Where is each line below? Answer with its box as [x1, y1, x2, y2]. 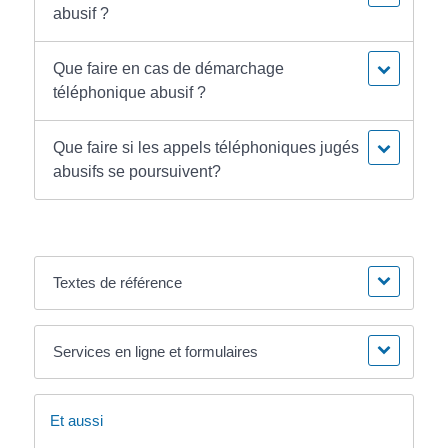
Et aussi [49, 412, 103, 430]
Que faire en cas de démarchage [53, 60, 285, 78]
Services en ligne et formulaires [53, 343, 259, 361]
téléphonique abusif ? [53, 84, 207, 102]
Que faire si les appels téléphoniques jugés [53, 139, 360, 157]
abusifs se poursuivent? [53, 163, 222, 181]
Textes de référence [53, 274, 183, 292]
